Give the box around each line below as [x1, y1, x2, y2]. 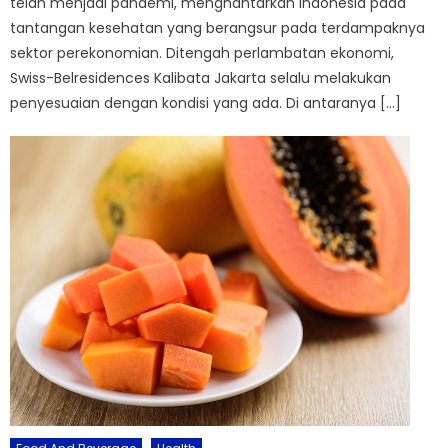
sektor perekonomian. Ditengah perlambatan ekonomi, [10, 43, 395, 64]
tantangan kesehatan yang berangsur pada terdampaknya [10, 18, 426, 39]
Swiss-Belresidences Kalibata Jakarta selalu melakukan [10, 68, 392, 89]
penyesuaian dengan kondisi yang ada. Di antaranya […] [10, 93, 402, 114]
